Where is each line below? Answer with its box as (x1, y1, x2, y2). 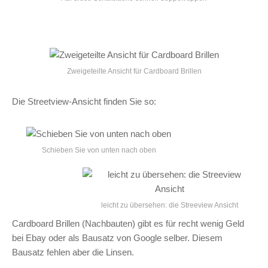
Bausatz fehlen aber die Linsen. (12, 247, 134, 257)
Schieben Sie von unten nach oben (41, 146, 156, 154)
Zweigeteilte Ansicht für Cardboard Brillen (66, 67, 202, 75)
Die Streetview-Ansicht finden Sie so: (12, 96, 156, 106)
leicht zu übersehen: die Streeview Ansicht (100, 201, 238, 209)
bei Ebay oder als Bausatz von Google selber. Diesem (12, 233, 223, 243)
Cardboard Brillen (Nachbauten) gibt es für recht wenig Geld (12, 218, 244, 229)
